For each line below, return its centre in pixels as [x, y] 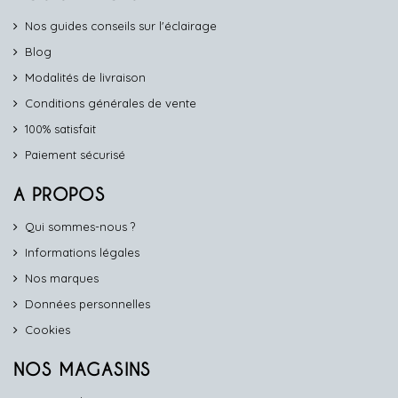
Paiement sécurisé [75, 155]
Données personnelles [88, 304]
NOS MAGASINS [82, 370]
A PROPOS [60, 195]
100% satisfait [60, 129]
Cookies [48, 330]
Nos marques [62, 278]
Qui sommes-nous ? [80, 227]
